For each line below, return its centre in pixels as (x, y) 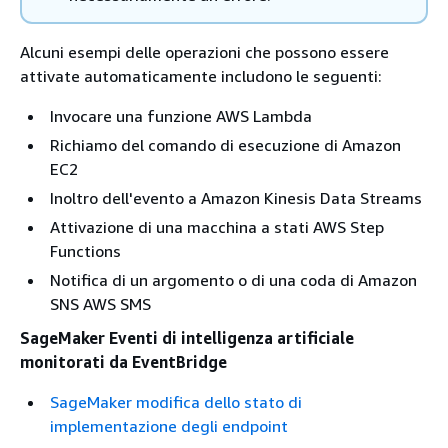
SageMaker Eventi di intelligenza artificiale (187, 338)
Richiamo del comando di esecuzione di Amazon (225, 145)
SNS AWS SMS (100, 304)
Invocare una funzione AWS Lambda (181, 116)
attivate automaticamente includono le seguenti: (201, 76)
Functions (85, 251)
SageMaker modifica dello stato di (176, 402)
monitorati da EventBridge (123, 362)
